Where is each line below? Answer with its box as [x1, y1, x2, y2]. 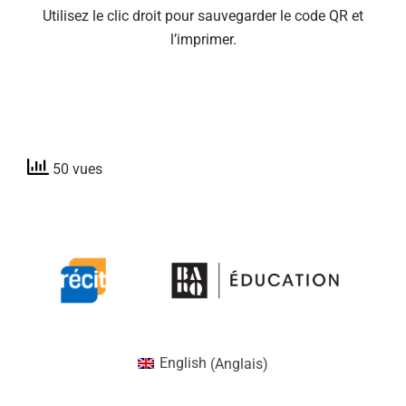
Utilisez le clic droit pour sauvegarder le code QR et [43, 7, 363, 24]
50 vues [49, 160, 102, 179]
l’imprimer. [169, 31, 237, 48]
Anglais [215, 354, 264, 372]
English [159, 354, 208, 372]
